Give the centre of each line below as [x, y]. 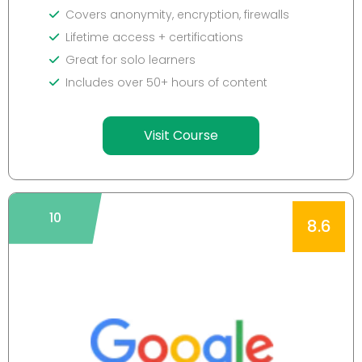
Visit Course [181, 135]
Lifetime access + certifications [154, 37]
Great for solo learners [130, 59]
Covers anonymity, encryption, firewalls [177, 14]
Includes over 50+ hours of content [166, 82]
